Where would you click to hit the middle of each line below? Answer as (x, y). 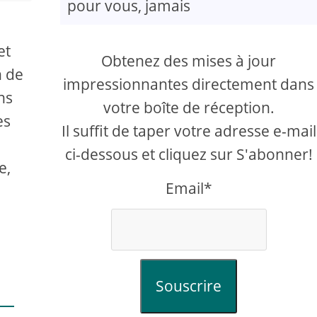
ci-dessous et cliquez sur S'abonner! (189, 154)
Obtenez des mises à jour (189, 61)
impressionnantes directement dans (189, 84)
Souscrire (189, 286)
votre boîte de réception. (189, 108)
